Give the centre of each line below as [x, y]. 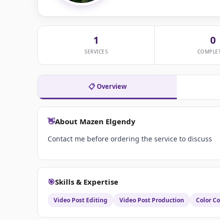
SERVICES [96, 52]
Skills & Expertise [87, 182]
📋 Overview [107, 87]
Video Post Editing [81, 200]
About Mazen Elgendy [95, 122]
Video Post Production [152, 200]
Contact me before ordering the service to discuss [130, 139]
